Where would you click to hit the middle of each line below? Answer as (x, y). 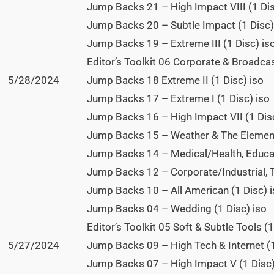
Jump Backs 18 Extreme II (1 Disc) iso (175, 80)
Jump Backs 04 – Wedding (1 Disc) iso (177, 209)
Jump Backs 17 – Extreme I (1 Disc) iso (178, 99)
